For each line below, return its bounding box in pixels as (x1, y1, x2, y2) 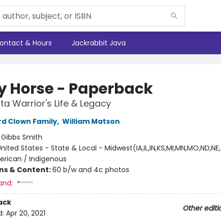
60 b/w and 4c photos (52, 165, 129, 175)
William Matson (62, 116, 120, 126)
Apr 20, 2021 (5, 208, 45, 219)
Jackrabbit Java (72, 38, 126, 48)
